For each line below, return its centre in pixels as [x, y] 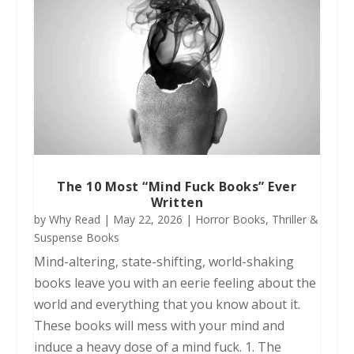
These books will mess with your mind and [159, 325]
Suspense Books [76, 237]
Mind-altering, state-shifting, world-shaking [164, 261]
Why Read [74, 219]
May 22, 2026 [147, 219]
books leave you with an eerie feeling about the [175, 282]
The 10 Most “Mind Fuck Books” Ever [177, 186]
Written [177, 202]
